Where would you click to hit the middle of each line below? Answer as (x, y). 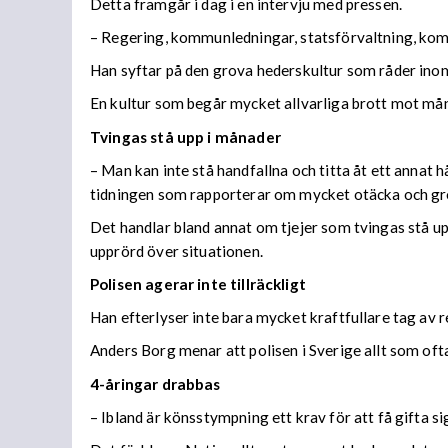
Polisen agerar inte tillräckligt (198, 284)
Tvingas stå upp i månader (185, 136)
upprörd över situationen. (176, 250)
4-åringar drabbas (155, 383)
